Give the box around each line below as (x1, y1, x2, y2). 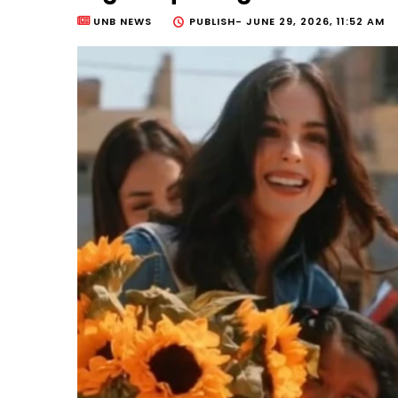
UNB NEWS (93, 14, 152, 29)
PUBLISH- (189, 14, 246, 29)
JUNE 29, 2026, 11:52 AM (246, 14, 385, 29)
